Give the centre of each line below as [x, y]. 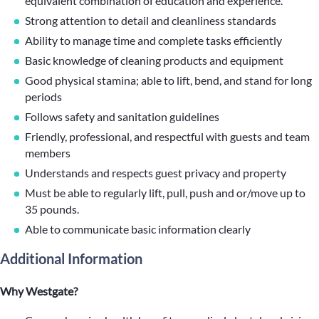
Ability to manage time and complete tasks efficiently [153, 40]
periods [43, 96]
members [48, 153]
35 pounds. [53, 209]
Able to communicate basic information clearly [138, 229]
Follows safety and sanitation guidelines [122, 116]
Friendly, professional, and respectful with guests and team [167, 136]
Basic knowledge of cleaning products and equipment [154, 60]
